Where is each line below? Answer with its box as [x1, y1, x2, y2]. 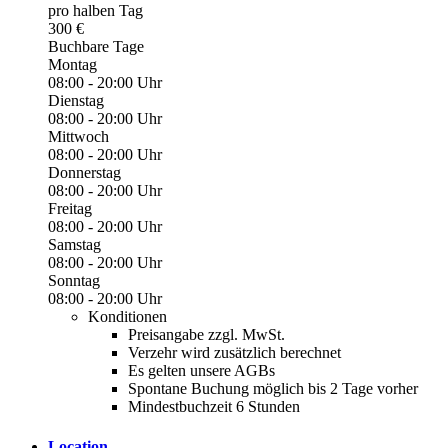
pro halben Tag [48, 2, 143, 20]
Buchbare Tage [48, 38, 144, 56]
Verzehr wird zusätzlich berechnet [128, 344, 341, 362]
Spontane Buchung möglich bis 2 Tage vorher [128, 380, 418, 398]
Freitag [48, 200, 92, 218]
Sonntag [48, 272, 100, 290]
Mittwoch [48, 128, 109, 146]
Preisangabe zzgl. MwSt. [128, 326, 285, 344]
